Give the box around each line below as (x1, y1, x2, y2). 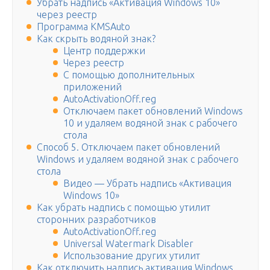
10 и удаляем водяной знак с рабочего (63, 118, 237, 129)
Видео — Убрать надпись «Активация (63, 178, 231, 189)
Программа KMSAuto (37, 21, 130, 33)
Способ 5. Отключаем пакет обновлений (37, 142, 220, 153)
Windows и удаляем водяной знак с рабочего (37, 154, 239, 165)
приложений (63, 81, 122, 93)
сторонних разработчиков (37, 214, 156, 225)
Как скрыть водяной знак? (37, 33, 155, 45)
